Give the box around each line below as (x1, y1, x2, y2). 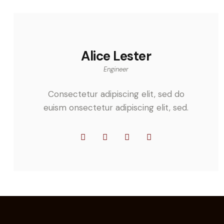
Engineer (103, 65, 128, 74)
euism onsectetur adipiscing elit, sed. (43, 101, 188, 113)
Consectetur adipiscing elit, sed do (47, 88, 184, 99)
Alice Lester (81, 47, 151, 65)
